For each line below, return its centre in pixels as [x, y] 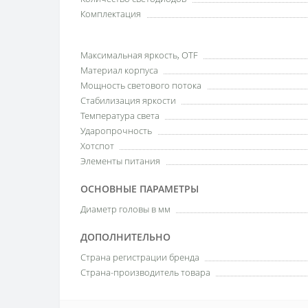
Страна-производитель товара [145, 272]
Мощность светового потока [141, 85]
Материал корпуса [119, 70]
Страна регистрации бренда [140, 257]
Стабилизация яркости [128, 100]
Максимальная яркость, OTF [139, 55]
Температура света [120, 115]
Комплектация [111, 14]
